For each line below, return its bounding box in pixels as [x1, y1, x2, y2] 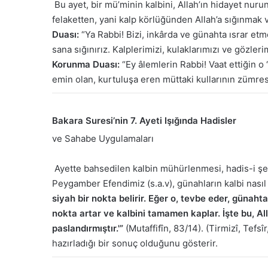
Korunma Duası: [52, 58, 120, 70]
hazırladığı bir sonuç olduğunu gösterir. [52, 237, 218, 249]
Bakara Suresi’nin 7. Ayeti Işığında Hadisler [52, 114, 236, 126]
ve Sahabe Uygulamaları [52, 133, 154, 145]
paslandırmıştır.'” [52, 223, 123, 234]
